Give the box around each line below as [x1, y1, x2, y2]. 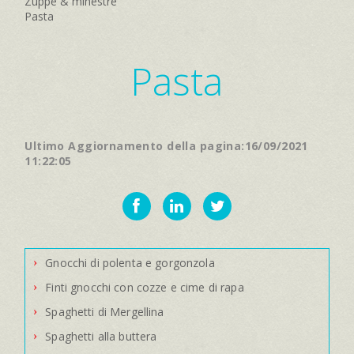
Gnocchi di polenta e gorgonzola [45, 254, 215, 270]
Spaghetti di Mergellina [45, 303, 164, 319]
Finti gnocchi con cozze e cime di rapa [45, 279, 244, 295]
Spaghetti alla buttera [45, 328, 157, 344]
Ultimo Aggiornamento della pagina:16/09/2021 [24, 137, 308, 153]
